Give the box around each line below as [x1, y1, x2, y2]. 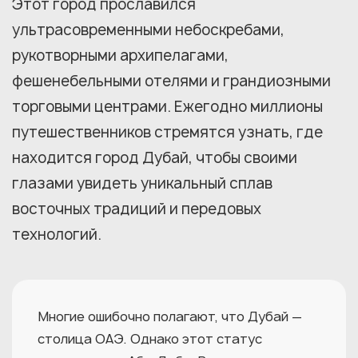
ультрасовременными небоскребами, [12, 20, 284, 40]
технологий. [12, 225, 101, 245]
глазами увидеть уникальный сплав [12, 173, 272, 193]
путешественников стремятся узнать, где [12, 122, 323, 142]
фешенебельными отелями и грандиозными [12, 71, 331, 91]
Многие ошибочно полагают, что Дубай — [38, 308, 302, 325]
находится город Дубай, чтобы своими [12, 148, 297, 168]
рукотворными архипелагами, [12, 46, 229, 66]
